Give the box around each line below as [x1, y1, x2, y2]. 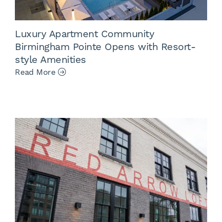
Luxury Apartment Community [15, 28, 154, 41]
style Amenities [15, 54, 86, 67]
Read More [15, 67, 58, 78]
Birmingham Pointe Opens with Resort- [15, 41, 195, 54]
